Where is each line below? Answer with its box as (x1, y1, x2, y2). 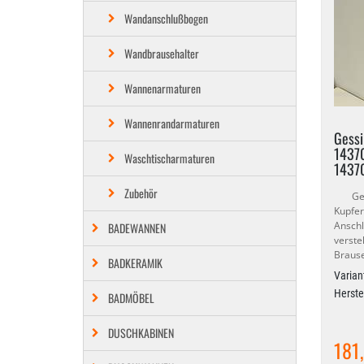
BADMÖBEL (108, 289, 154, 306)
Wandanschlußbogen (124, 10, 208, 27)
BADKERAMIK (108, 254, 162, 271)
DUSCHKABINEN (108, 324, 174, 341)
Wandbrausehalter (124, 45, 199, 62)
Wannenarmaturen (124, 80, 201, 97)
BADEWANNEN (108, 219, 166, 236)
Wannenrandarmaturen (124, 115, 219, 132)
